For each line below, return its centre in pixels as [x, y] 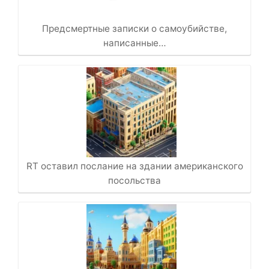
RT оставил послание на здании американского [134, 166]
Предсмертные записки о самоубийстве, [134, 29]
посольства [134, 181]
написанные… [134, 43]
